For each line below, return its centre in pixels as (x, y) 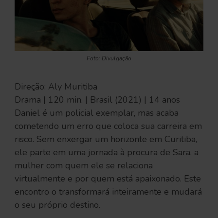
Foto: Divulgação (109, 58)
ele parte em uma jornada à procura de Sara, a (107, 152)
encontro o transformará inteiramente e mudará (108, 192)
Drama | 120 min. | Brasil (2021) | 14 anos (99, 100)
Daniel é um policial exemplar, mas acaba (97, 113)
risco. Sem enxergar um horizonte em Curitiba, (106, 139)
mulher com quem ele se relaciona (84, 165)
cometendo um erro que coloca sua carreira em (108, 126)
